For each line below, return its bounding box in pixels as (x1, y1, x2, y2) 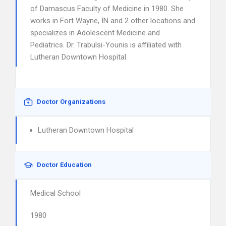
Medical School (30, 189, 81, 198)
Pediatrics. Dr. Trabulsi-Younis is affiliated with (30, 40, 182, 49)
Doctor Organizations (37, 98, 105, 105)
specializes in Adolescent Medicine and (30, 28, 160, 37)
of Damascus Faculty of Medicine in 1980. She (30, 4, 184, 13)
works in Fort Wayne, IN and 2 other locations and (30, 16, 195, 25)
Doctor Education (37, 161, 92, 168)
